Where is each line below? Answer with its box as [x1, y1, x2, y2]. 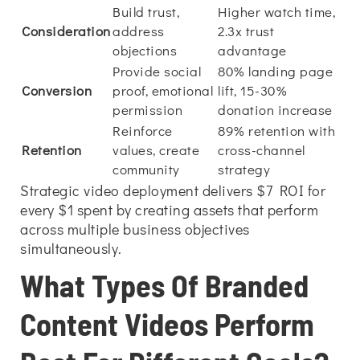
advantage [218, 41, 287, 59]
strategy [218, 160, 270, 178]
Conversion [22, 81, 92, 100]
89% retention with [218, 121, 335, 140]
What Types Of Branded [20, 267, 309, 304]
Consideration [22, 22, 111, 40]
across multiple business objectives [20, 219, 250, 239]
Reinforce [112, 121, 173, 140]
